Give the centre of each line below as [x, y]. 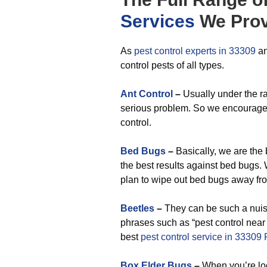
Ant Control [147, 94]
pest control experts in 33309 [195, 51]
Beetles [137, 208]
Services [158, 21]
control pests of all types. [172, 65]
